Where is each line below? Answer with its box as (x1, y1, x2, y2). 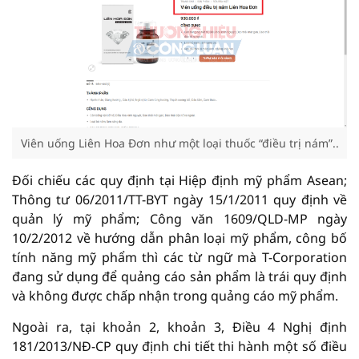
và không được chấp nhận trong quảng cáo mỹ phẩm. (12, 287, 338, 305)
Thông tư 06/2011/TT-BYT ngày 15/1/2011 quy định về (12, 191, 347, 209)
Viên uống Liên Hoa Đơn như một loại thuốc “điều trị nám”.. (20, 135, 339, 151)
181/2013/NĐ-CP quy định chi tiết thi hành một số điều (12, 337, 347, 356)
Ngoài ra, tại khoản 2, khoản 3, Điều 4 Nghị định (12, 318, 347, 337)
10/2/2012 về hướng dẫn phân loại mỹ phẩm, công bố (12, 229, 347, 248)
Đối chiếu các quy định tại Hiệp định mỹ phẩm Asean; (12, 171, 347, 190)
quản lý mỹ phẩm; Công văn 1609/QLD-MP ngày (12, 210, 347, 228)
